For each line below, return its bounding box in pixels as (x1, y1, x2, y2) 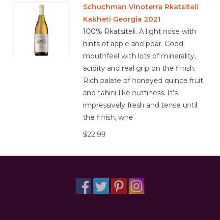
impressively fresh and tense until (83, 100, 198, 110)
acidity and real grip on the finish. (83, 63, 196, 73)
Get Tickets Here (7, 43, 65, 52)
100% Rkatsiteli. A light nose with (83, 27, 197, 36)
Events (7, 71, 31, 80)
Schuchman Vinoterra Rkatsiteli (83, 2, 199, 11)
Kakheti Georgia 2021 (83, 14, 161, 24)
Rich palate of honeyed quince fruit (83, 76, 204, 85)
